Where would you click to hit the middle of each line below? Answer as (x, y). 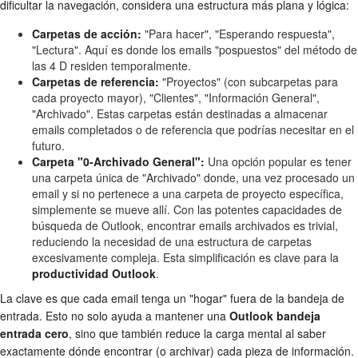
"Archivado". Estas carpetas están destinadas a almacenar (180, 113)
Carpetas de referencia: (95, 81)
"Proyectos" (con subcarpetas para (249, 81)
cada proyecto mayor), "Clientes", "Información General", (176, 97)
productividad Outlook (94, 273)
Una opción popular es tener (278, 161)
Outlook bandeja (275, 315)
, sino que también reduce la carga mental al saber (197, 333)
